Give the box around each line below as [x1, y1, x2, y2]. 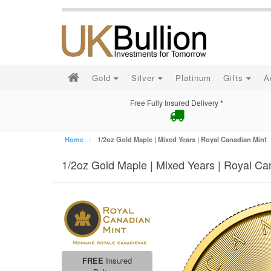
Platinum [175, 72, 211, 83]
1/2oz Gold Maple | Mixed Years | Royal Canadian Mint [97, 134, 267, 144]
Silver [131, 72, 158, 83]
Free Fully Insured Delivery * [130, 97, 223, 108]
